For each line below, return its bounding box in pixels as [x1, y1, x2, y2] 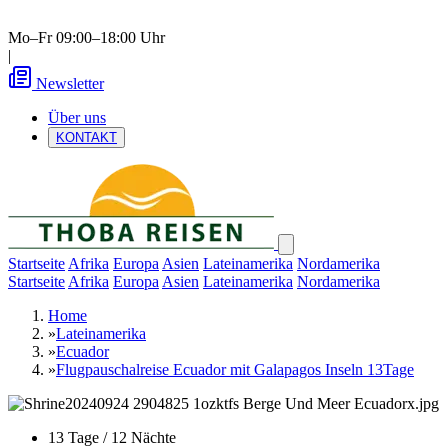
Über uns [48, 109, 106, 126]
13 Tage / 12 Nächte [48, 429, 176, 446]
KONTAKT [56, 130, 117, 145]
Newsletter [36, 75, 104, 92]
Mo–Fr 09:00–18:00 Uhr [8, 29, 165, 46]
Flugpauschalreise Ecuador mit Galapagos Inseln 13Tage [56, 361, 414, 378]
